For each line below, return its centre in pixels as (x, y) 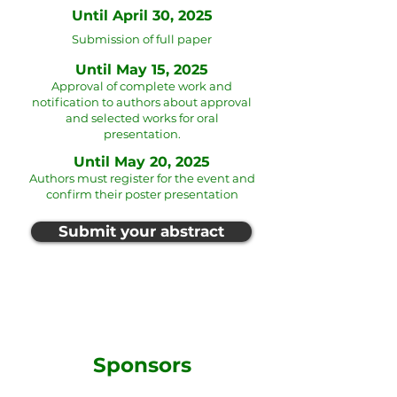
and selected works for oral (142, 118)
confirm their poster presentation (142, 194)
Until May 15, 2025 (142, 70)
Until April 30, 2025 (142, 16)
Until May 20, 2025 (142, 162)
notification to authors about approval (142, 102)
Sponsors (142, 365)
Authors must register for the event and (142, 178)
